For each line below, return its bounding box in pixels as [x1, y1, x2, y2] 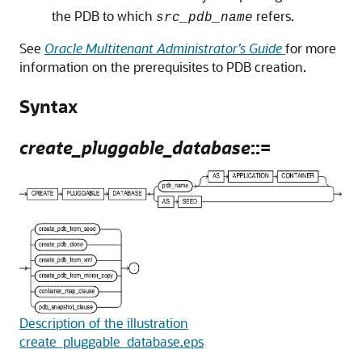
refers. [253, 7, 294, 24]
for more [285, 40, 336, 57]
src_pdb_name [156, 11, 253, 25]
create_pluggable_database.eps [19, 332, 204, 350]
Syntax [19, 95, 78, 118]
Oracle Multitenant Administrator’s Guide [44, 40, 282, 57]
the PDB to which [52, 7, 156, 24]
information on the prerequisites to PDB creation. [19, 58, 306, 75]
